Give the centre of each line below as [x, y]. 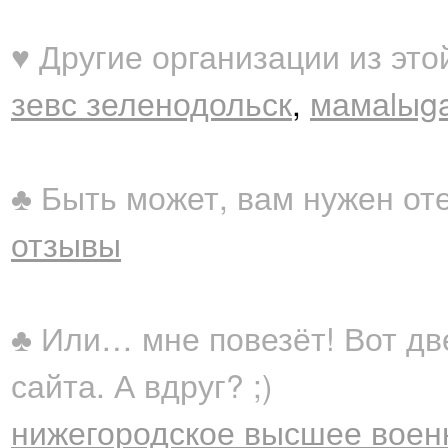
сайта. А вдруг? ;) [142, 384]
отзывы [66, 243]
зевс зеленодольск [151, 102]
